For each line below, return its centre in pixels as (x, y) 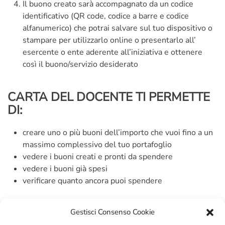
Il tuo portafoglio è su (47, 203)
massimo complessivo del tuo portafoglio (97, 145)
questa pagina (112, 203)
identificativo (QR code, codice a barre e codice (106, 16)
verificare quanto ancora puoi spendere (92, 181)
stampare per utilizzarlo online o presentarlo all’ (109, 40)
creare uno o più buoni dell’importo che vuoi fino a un (118, 133)
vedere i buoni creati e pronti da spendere (98, 157)
